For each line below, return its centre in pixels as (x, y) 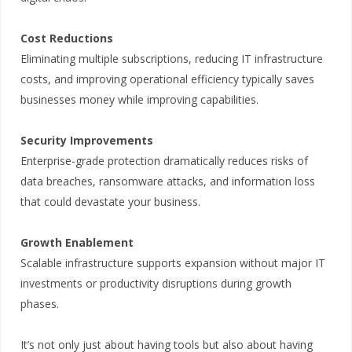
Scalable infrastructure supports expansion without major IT (173, 263)
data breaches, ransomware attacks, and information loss (168, 181)
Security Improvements (87, 141)
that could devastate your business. (110, 202)
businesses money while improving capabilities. (139, 100)
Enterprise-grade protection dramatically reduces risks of (164, 161)
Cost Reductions (67, 38)
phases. (40, 304)
